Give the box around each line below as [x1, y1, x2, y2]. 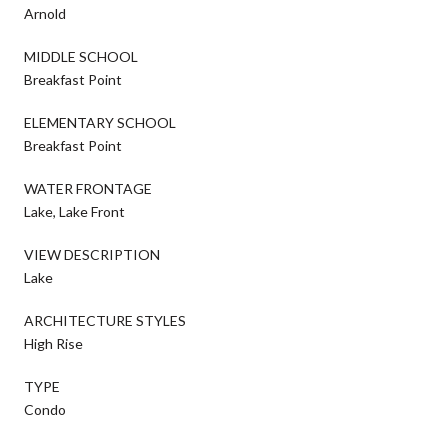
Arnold [24, 4, 66, 22]
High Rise [24, 334, 83, 352]
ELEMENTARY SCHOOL [24, 113, 176, 131]
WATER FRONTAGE [24, 179, 152, 197]
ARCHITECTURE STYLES [24, 311, 186, 329]
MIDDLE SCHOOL [24, 47, 138, 65]
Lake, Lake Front [24, 202, 125, 220]
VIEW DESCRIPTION [24, 245, 160, 263]
